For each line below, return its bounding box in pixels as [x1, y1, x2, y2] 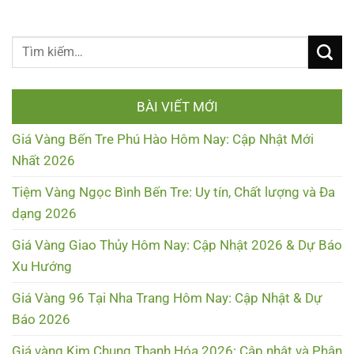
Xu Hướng [12, 258, 72, 275]
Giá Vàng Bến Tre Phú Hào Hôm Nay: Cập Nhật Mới [12, 131, 314, 148]
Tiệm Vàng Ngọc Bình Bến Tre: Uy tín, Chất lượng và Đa [12, 184, 335, 201]
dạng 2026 [12, 205, 77, 222]
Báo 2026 [12, 311, 70, 328]
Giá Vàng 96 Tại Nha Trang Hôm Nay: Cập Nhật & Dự [12, 290, 322, 307]
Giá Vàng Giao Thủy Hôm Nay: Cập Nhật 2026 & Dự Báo [12, 237, 342, 254]
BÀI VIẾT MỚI [136, 99, 218, 115]
